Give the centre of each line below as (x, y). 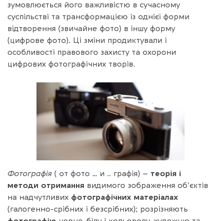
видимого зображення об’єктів (146, 185)
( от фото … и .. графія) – (101, 173)
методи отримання (46, 185)
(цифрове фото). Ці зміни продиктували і (87, 40)
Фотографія (30, 173)
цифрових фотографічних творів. (71, 64)
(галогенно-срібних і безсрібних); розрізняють (98, 209)
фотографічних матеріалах (125, 197)
